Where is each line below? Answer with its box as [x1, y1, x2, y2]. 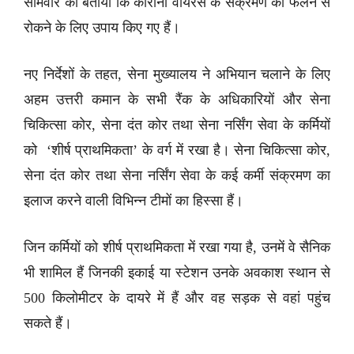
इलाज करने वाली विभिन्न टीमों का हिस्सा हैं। [24, 193, 243, 209]
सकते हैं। [24, 315, 72, 331]
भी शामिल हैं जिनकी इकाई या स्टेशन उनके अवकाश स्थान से [24, 265, 330, 281]
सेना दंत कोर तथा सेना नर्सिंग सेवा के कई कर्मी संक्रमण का [24, 168, 330, 183]
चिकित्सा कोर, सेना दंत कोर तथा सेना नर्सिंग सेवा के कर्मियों [24, 117, 330, 133]
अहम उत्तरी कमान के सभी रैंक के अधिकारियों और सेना [24, 92, 330, 107]
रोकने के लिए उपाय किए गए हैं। [24, 20, 180, 36]
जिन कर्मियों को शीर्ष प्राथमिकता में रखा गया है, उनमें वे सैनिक [24, 239, 330, 255]
